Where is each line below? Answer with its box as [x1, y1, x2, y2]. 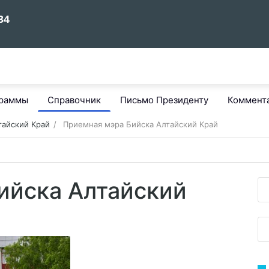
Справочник [47, 94, 101, 106]
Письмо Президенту [120, 94, 208, 106]
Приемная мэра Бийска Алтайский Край [62, 119, 218, 129]
